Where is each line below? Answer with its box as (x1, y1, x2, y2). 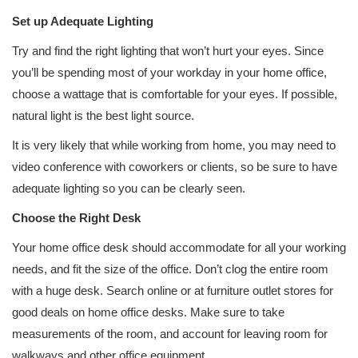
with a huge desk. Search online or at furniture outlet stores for (12, 284, 333, 297)
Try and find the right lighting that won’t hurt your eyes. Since (12, 44, 324, 58)
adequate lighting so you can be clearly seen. (12, 181, 245, 195)
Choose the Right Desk (12, 211, 141, 225)
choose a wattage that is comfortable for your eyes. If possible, (12, 87, 337, 101)
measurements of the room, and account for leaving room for (12, 327, 328, 340)
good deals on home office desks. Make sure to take (12, 305, 284, 319)
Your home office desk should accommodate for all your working (12, 241, 346, 254)
